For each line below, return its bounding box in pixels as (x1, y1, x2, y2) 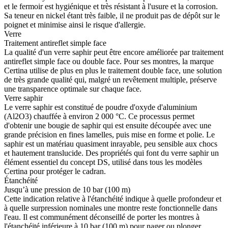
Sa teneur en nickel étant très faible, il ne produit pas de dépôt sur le (4, 11, 220, 20)
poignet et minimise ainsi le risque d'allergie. (4, 20, 146, 30)
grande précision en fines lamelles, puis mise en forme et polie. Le (4, 130, 215, 139)
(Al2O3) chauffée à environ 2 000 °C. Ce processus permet (4, 112, 194, 121)
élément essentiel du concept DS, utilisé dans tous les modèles (4, 158, 202, 167)
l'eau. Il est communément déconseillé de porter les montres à (4, 213, 199, 222)
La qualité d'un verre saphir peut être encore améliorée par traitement (4, 48, 223, 57)
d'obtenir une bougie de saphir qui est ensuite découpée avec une (4, 121, 211, 130)
